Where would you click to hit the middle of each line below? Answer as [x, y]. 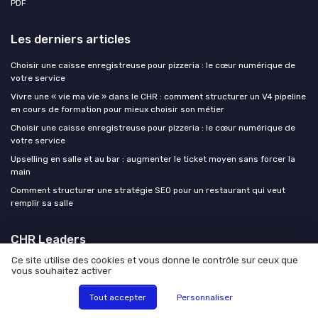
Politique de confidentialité [206, 311]
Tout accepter [117, 297]
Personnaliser [205, 297]
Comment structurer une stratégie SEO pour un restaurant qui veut [148, 190]
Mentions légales [92, 311]
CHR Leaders [48, 239]
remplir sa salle [42, 203]
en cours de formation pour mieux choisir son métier [117, 109]
